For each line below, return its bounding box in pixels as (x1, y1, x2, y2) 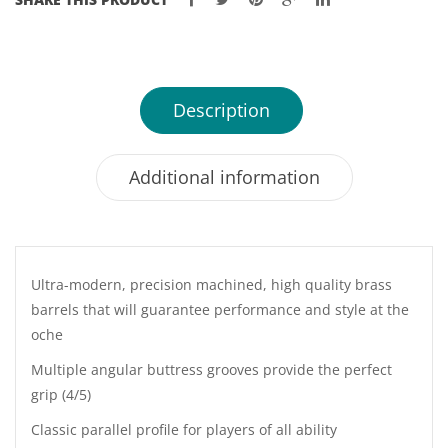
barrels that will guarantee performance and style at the (31, 300, 409, 319)
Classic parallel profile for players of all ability (31, 420, 337, 439)
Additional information (128, 165, 320, 189)
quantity (16, 74, 72, 93)
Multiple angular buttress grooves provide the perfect (31, 360, 392, 379)
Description (173, 98, 270, 122)
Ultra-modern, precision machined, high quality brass (31, 275, 392, 294)
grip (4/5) (31, 385, 91, 404)
